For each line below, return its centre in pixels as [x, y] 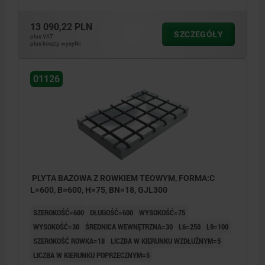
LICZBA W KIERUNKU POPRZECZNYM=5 [91, 255]
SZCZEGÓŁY [198, 35]
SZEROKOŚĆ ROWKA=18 [69, 241]
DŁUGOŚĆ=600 [112, 213]
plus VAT [42, 37]
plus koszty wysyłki [55, 44]
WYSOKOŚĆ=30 [56, 227]
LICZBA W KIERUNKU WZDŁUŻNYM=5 [166, 241]
